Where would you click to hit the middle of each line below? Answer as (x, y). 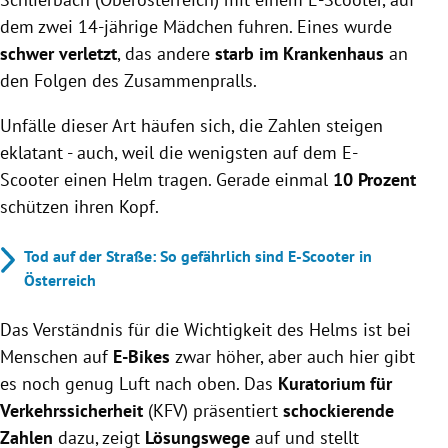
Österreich (60, 279)
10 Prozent (372, 179)
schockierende (338, 410)
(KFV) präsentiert (213, 410)
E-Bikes (144, 356)
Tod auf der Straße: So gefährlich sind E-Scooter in (198, 255)
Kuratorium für (335, 383)
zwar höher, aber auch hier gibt (295, 356)
